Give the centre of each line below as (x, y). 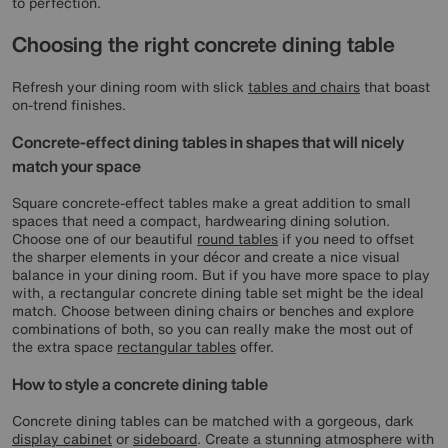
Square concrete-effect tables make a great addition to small (211, 202)
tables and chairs (304, 86)
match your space (76, 165)
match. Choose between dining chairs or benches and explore (213, 310)
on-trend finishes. (69, 104)
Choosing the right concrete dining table (203, 45)
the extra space (64, 346)
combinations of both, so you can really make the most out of (212, 328)
